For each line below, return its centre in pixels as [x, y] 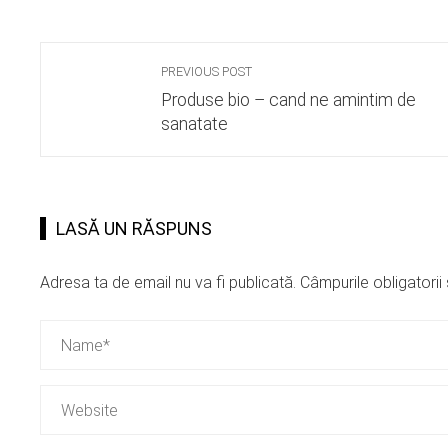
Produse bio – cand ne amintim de [288, 100]
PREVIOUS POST [206, 72]
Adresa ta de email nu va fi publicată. [168, 283]
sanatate [194, 124]
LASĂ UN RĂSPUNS [134, 229]
